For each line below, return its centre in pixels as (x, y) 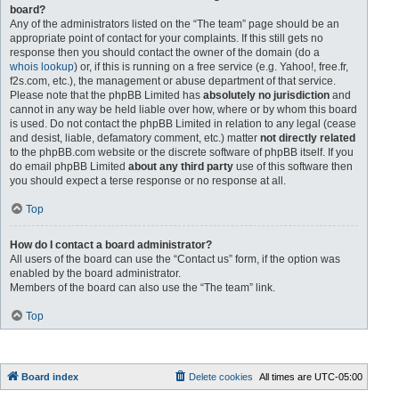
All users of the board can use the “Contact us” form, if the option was (175, 259)
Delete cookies (221, 377)
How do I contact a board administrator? (111, 245)
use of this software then (293, 167)
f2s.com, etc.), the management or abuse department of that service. (173, 81)
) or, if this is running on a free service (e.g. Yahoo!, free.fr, (211, 67)
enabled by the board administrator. (95, 273)
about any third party (181, 167)
